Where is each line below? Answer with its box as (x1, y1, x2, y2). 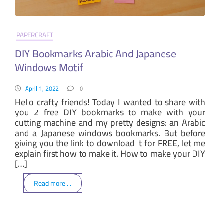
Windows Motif (15, 57, 83, 78)
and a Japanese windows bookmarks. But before (15, 124, 205, 141)
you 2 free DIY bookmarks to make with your (15, 104, 205, 120)
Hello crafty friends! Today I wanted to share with (15, 93, 205, 110)
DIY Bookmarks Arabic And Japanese (15, 44, 176, 64)
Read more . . (34, 177, 71, 190)
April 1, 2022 (25, 82, 59, 94)
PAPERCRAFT (16, 28, 53, 41)
